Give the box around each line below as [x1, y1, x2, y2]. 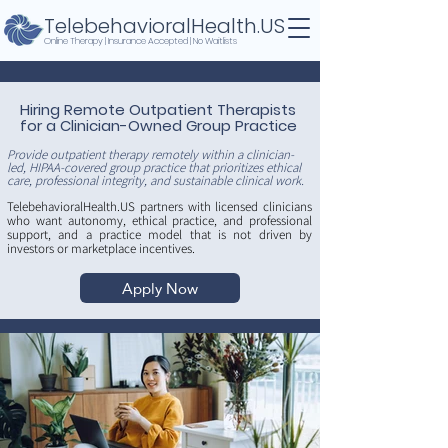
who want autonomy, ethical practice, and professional [7, 212, 312, 229]
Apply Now [122, 273, 198, 303]
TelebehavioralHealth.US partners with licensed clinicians [7, 198, 312, 215]
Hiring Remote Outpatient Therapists [20, 99, 296, 120]
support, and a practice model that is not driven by [7, 226, 312, 243]
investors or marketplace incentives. [7, 240, 195, 257]
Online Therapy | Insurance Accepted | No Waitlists [44, 35, 237, 47]
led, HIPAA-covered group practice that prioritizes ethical [7, 159, 301, 176]
